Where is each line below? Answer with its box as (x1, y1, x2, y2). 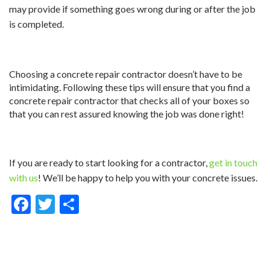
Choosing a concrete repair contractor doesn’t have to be (9, 67, 242, 80)
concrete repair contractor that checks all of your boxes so (9, 94, 250, 106)
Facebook (31, 192, 110, 216)
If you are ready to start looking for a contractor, (9, 156, 207, 168)
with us (9, 171, 38, 183)
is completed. (9, 17, 64, 30)
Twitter (55, 192, 118, 216)
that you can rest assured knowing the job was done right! (9, 107, 244, 119)
